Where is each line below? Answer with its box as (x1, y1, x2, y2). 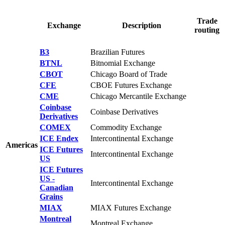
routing (194, 25, 219, 34)
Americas (6, 140, 38, 149)
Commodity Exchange (90, 123, 162, 132)
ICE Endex (40, 134, 78, 143)
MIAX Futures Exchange (90, 203, 171, 212)
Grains (40, 192, 63, 201)
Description (122, 21, 161, 30)
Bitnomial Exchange (90, 58, 155, 67)
